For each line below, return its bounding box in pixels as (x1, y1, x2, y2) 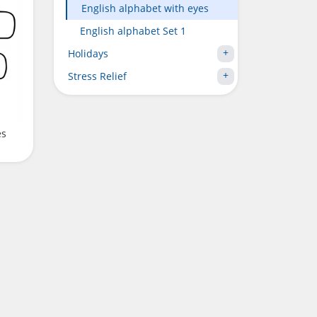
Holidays (68, 47, 108, 60)
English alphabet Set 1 (80, 24, 186, 38)
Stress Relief (68, 69, 127, 83)
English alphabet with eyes (81, 1, 209, 15)
